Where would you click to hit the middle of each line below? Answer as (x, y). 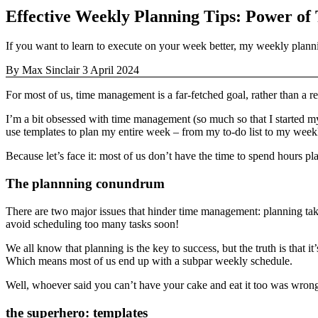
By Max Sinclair (43, 70)
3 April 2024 (111, 70)
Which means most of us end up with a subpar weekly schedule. (149, 261)
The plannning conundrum (85, 184)
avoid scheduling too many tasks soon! (92, 224)
